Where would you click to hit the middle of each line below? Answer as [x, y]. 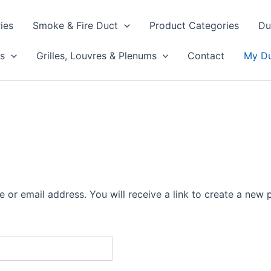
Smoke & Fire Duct [75, 25]
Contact [206, 55]
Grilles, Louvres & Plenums [96, 55]
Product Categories [194, 25]
